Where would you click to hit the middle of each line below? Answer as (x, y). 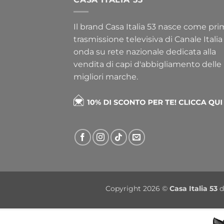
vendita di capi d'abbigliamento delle (147, 64)
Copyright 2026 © (137, 189)
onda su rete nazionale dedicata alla (145, 52)
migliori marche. (106, 77)
